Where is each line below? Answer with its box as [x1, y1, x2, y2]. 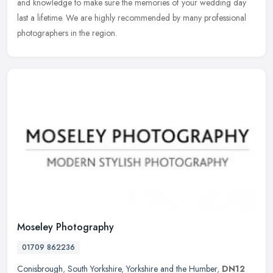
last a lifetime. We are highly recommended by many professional [17, 11, 246, 24]
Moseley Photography [17, 220, 114, 235]
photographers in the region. [17, 26, 117, 39]
